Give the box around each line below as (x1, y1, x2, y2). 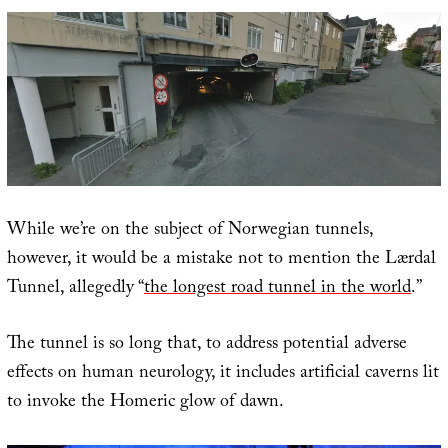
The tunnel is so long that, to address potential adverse (6, 330, 407, 362)
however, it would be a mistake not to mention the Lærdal (6, 245, 436, 277)
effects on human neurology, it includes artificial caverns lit (6, 359, 439, 391)
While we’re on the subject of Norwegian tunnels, (6, 216, 373, 248)
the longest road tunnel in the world (143, 274, 411, 306)
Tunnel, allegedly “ (6, 274, 144, 306)
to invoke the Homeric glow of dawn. (6, 388, 284, 420)
